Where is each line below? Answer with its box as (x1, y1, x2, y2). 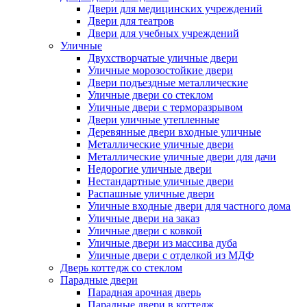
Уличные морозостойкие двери (88, 64, 233, 77)
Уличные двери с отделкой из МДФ (88, 249, 254, 262)
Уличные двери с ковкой (88, 225, 202, 237)
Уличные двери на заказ (88, 212, 199, 225)
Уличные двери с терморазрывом (88, 101, 243, 114)
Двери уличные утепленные (88, 114, 219, 126)
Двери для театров (88, 15, 174, 27)
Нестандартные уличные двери (88, 175, 234, 188)
